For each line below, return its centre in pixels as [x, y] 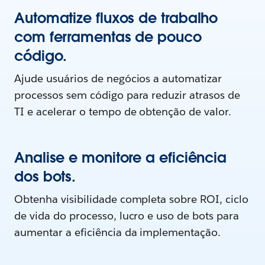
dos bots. [45, 177]
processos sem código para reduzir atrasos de [127, 95]
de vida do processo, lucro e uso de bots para [127, 216]
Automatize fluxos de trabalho [116, 18]
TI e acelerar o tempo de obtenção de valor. [123, 112]
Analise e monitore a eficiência [121, 158]
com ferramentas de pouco [108, 37]
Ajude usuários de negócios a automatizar [118, 79]
